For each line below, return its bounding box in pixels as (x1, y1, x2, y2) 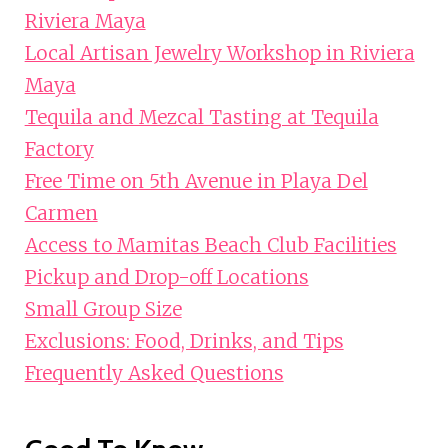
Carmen (24, 201, 98, 226)
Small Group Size (24, 297, 182, 322)
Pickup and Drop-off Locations (24, 265, 309, 290)
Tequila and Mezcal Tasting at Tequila (24, 105, 379, 130)
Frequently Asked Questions (24, 361, 284, 386)
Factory (24, 137, 94, 162)
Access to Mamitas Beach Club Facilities (24, 233, 397, 258)
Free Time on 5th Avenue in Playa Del (24, 169, 368, 194)
